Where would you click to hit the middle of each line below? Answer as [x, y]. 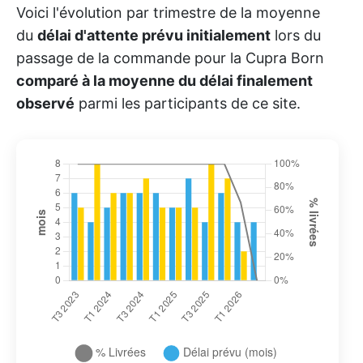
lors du [296, 36]
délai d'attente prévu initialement [154, 36]
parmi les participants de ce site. [188, 104]
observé [45, 104]
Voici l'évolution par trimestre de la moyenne [168, 13]
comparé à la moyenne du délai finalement [164, 81]
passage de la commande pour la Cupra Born [170, 58]
